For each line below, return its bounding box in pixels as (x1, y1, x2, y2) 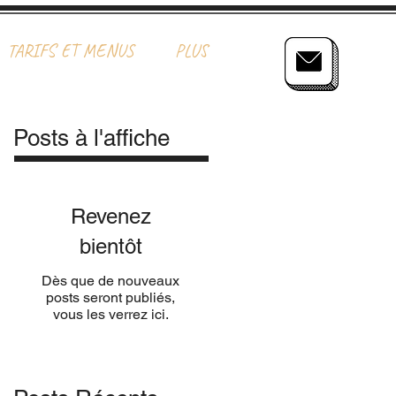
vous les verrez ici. (52, 306, 169, 323)
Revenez (70, 204, 151, 228)
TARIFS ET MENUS (7, 40, 134, 62)
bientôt (79, 234, 142, 258)
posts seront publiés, (46, 289, 175, 306)
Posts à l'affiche (13, 125, 170, 151)
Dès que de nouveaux (42, 272, 179, 289)
